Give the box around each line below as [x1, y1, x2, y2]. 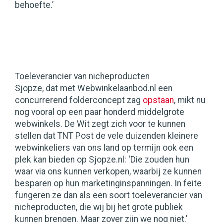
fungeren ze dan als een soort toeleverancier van [15, 190, 202, 201]
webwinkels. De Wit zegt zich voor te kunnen [15, 119, 185, 129]
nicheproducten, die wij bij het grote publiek [15, 202, 183, 213]
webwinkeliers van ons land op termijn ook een [15, 143, 193, 153]
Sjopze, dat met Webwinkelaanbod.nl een [15, 83, 172, 94]
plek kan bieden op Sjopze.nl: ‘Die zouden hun [15, 155, 189, 165]
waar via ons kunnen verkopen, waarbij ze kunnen [15, 166, 202, 177]
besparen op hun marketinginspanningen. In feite [15, 178, 202, 189]
